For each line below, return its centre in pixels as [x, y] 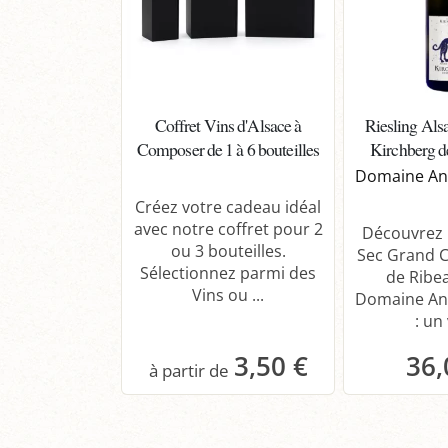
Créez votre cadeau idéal [228, 206]
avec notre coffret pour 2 [228, 228]
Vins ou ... [228, 294]
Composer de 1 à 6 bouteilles [228, 148]
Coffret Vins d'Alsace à [228, 124]
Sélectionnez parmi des [228, 272]
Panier [241, 414]
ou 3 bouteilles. [228, 250]
